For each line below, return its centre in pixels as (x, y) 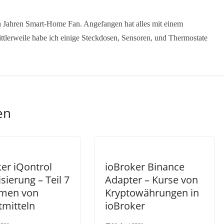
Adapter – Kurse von (151, 179)
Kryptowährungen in (152, 192)
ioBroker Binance (145, 166)
